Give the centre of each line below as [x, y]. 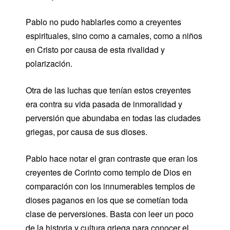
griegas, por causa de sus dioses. [87, 131]
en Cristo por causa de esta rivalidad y [95, 49]
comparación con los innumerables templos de [110, 186]
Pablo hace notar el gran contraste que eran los [112, 158]
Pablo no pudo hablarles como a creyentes [103, 22]
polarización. [49, 63]
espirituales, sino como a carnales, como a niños [114, 35]
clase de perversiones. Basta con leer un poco [110, 214]
